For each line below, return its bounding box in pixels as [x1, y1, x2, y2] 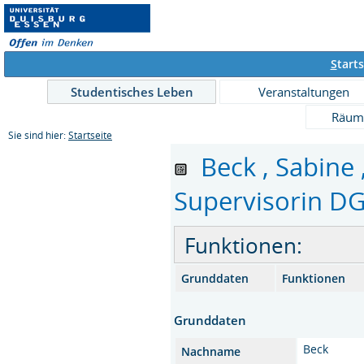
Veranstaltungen [258, 84, 349, 100]
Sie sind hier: [8, 129, 68, 141]
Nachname [181, 343, 241, 359]
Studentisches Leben [70, 84, 193, 100]
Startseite [68, 129, 112, 141]
